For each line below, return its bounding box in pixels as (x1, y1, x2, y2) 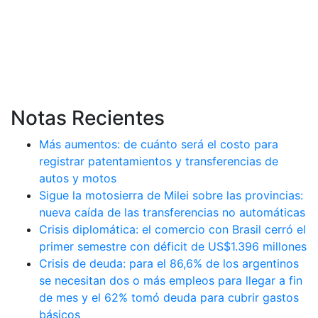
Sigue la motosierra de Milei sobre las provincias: (39, 187, 303, 202)
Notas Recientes (11, 105, 165, 130)
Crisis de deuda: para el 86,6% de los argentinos (39, 256, 299, 270)
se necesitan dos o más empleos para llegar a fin (39, 273, 302, 287)
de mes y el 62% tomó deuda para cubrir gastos (39, 290, 299, 305)
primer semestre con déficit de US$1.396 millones (39, 238, 307, 253)
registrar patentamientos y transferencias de (39, 153, 278, 168)
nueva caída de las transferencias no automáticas (39, 204, 305, 219)
